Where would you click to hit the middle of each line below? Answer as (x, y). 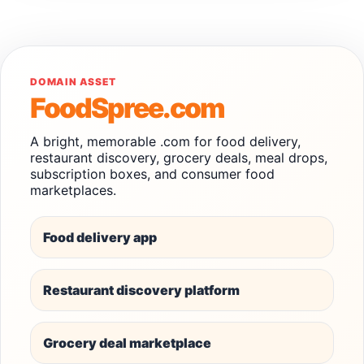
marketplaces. (73, 190)
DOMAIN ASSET (73, 82)
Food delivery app (100, 237)
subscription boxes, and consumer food (152, 174)
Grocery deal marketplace (127, 343)
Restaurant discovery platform (141, 290)
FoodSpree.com (127, 108)
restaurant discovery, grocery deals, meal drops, (179, 158)
